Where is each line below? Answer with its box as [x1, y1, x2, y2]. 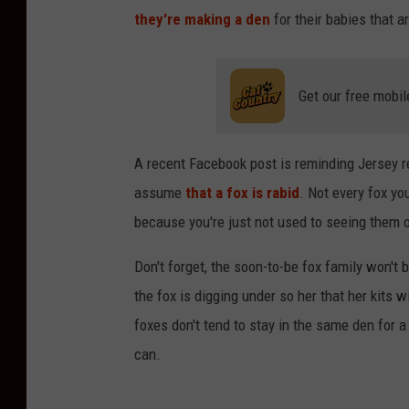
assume [134, 184, 185, 203]
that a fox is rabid [185, 184, 299, 203]
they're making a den [134, 10, 270, 29]
